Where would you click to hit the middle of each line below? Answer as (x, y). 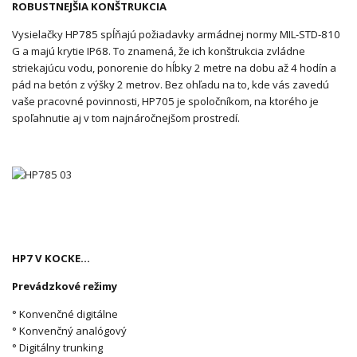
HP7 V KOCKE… (51, 259)
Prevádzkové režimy (65, 286)
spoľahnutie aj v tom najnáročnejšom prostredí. (126, 118)
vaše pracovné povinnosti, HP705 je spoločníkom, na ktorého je (165, 102)
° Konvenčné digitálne (65, 314)
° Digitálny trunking (57, 348)
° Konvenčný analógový (69, 331)
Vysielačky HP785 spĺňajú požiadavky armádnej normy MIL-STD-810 (176, 35)
